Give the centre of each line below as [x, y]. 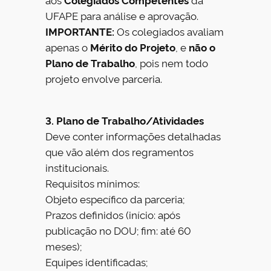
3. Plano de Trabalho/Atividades [125, 120]
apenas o [68, 47]
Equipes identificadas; [97, 262]
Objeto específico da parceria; [115, 199]
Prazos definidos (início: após [113, 215]
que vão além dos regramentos [120, 152]
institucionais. [77, 168]
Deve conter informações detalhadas [133, 136]
